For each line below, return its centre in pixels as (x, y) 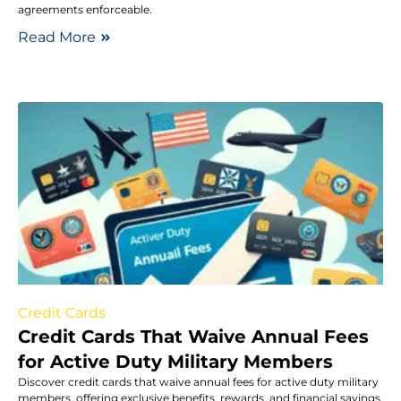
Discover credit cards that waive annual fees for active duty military (198, 381)
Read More (57, 37)
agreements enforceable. (85, 9)
